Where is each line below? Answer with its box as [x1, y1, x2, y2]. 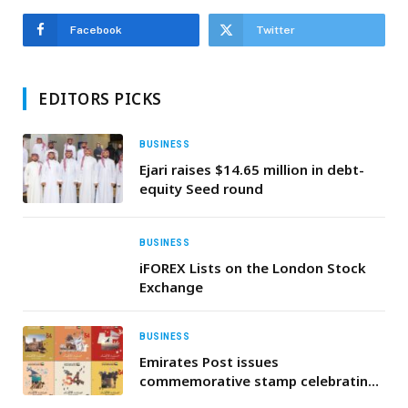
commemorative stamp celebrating [139, 371, 377, 390]
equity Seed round [139, 178, 263, 198]
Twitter [256, 23, 295, 36]
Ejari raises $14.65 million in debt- [139, 159, 364, 178]
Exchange [139, 277, 203, 296]
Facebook [70, 23, 122, 36]
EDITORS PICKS [38, 87, 162, 109]
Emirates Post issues [139, 352, 279, 371]
